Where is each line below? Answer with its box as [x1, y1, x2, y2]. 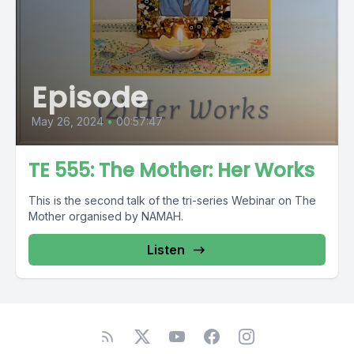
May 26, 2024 [32, 115, 104, 128]
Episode [32, 77, 149, 118]
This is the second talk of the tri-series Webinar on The [28, 194, 316, 207]
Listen [147, 242, 185, 258]
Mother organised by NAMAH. [28, 209, 183, 223]
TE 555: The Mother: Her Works [28, 157, 314, 183]
